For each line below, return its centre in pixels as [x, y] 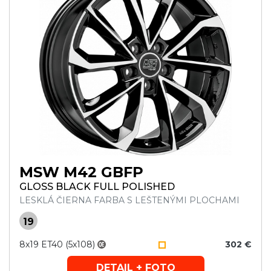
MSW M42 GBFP [81, 172]
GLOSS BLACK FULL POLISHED [97, 187]
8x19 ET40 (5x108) [57, 244]
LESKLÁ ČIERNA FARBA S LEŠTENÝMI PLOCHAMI [129, 200]
